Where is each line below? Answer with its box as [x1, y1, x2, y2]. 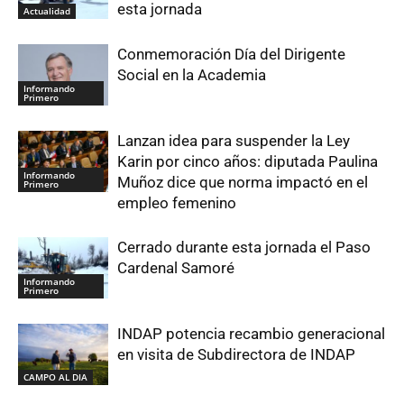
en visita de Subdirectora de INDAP [117, 344, 355, 363]
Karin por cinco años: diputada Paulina [117, 151, 378, 170]
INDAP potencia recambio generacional [117, 324, 385, 343]
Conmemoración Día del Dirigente [117, 44, 345, 63]
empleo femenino [117, 193, 236, 212]
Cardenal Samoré [117, 258, 234, 277]
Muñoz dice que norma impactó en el [117, 172, 368, 191]
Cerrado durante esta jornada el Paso [117, 237, 371, 256]
